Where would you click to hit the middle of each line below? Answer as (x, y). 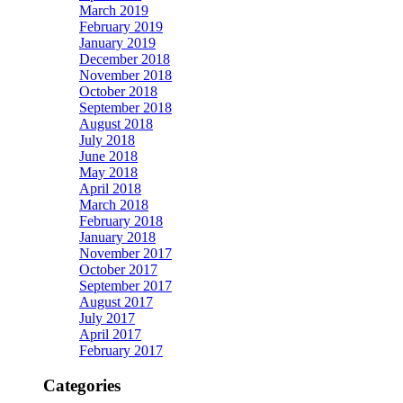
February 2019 (121, 27)
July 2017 (107, 318)
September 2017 (125, 286)
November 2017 (125, 254)
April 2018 (110, 189)
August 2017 (116, 302)
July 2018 (107, 140)
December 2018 (125, 59)
